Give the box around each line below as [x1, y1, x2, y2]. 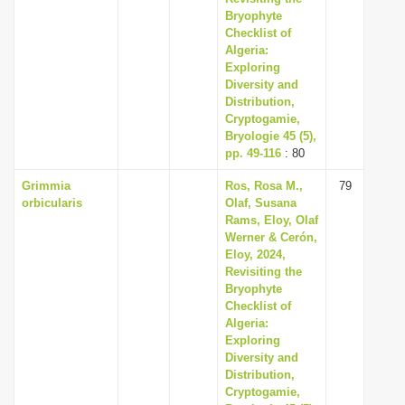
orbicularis [22, 196, 82, 210]
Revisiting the [225, 265, 302, 278]
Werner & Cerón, [225, 231, 317, 244]
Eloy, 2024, [225, 248, 286, 261]
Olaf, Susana [225, 196, 297, 210]
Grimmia [22, 179, 71, 193]
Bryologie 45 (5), [225, 129, 316, 143]
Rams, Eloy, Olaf [225, 213, 318, 227]
